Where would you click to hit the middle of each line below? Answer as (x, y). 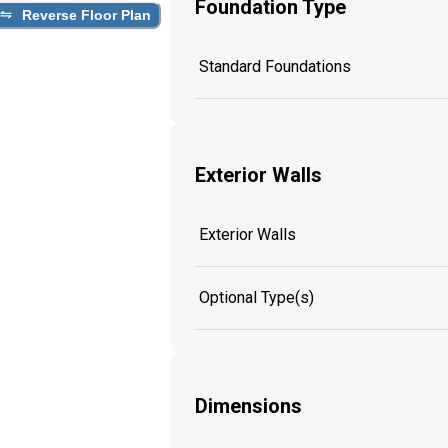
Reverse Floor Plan (86, 14)
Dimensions (248, 406)
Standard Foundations (275, 66)
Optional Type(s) (256, 297)
